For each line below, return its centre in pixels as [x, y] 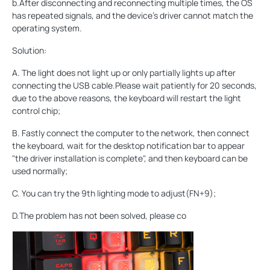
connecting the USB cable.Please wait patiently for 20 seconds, [134, 86]
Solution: [29, 51]
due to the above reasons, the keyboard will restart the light [127, 98]
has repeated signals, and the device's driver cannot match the [133, 16]
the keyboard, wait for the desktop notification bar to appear [128, 146]
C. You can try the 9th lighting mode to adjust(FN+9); [114, 193]
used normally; [40, 171]
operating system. [47, 28]
